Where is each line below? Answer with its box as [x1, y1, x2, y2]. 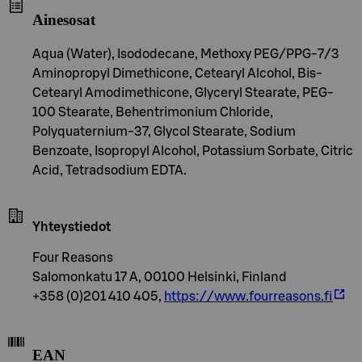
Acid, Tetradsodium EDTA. [32, 163, 187, 177]
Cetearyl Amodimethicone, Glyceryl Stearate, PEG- [32, 86, 334, 99]
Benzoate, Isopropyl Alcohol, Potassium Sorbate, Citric [32, 144, 353, 158]
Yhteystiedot [32, 220, 111, 234]
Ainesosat [32, 11, 95, 28]
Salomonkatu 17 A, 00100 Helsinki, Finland [32, 270, 287, 284]
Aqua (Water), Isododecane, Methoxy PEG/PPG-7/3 [32, 47, 339, 61]
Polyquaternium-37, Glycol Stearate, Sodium [32, 124, 296, 138]
